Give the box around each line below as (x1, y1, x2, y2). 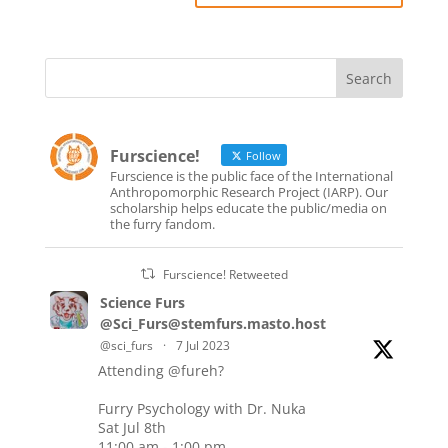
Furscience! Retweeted (163, 266, 289, 283)
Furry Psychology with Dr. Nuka (97, 399, 306, 418)
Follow (242, 148, 281, 163)
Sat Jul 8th (97, 418, 166, 437)
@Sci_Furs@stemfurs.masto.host (99, 314, 326, 333)
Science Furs (99, 293, 185, 312)
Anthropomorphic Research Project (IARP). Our (109, 183, 388, 201)
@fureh (167, 361, 218, 380)
